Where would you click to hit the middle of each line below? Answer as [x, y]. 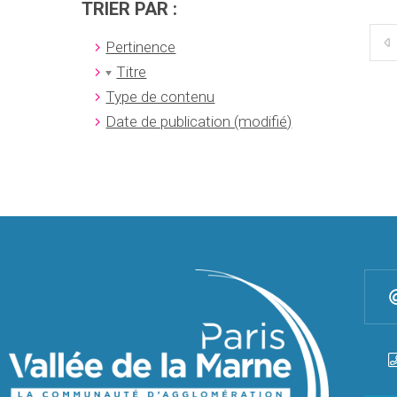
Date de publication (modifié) [199, 121]
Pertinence [141, 47]
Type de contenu [160, 96]
